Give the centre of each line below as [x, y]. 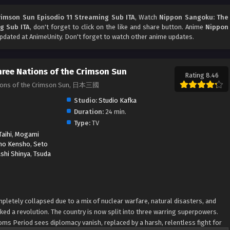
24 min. [115, 112]
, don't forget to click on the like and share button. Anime [118, 27]
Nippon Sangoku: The [194, 17]
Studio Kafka [117, 101]
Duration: [89, 112]
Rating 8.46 [202, 75]
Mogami [27, 135]
